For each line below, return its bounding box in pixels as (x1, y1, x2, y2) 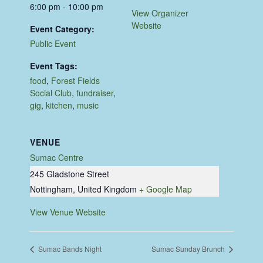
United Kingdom (77, 183, 137, 195)
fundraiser (76, 87, 114, 99)
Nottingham (30, 183, 73, 195)
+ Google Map (139, 183, 193, 195)
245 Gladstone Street (30, 168, 110, 180)
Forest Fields (51, 75, 100, 87)
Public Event (30, 38, 76, 50)
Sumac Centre (30, 151, 84, 164)
